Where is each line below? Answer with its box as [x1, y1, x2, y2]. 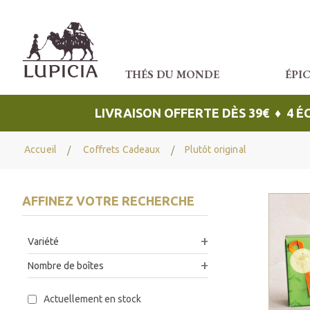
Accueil [24, 143, 57, 155]
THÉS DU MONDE [125, 67, 219, 82]
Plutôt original [182, 143, 246, 155]
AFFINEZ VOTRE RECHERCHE [22, 194, 194, 208]
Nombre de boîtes [28, 260, 104, 272]
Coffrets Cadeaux [83, 143, 161, 155]
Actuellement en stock [44, 293, 141, 305]
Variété [28, 236, 59, 248]
